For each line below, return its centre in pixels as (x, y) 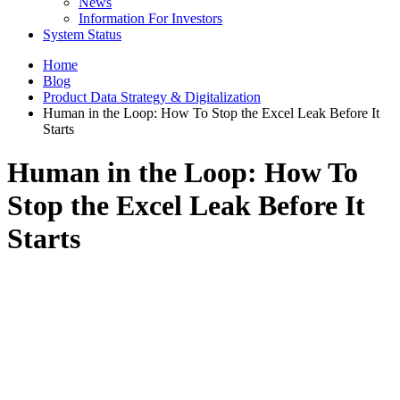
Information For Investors (150, 18)
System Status (82, 34)
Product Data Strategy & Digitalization (152, 97)
